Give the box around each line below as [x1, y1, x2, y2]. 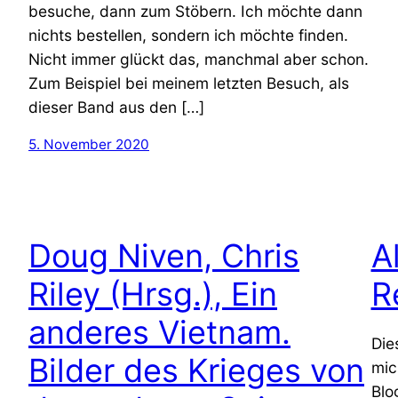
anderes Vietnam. [28, 312, 291, 352]
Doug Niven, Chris [28, 235, 299, 275]
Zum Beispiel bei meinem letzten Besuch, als [28, 73, 349, 92]
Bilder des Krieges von [28, 350, 364, 390]
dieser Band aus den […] [28, 97, 204, 116]
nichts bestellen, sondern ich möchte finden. [28, 25, 348, 44]
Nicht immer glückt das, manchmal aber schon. [28, 49, 369, 68]
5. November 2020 [28, 135, 149, 153]
